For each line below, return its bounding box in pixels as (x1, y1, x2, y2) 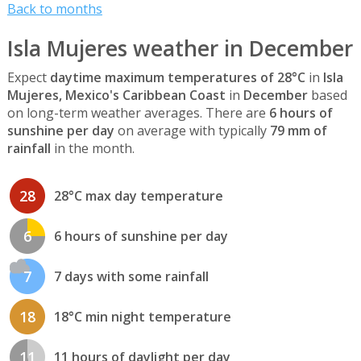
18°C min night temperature (53, 307, 231, 326)
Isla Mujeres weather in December (6, 34, 353, 64)
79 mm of (269, 122, 327, 140)
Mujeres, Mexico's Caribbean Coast (6, 86, 226, 105)
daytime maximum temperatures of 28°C (49, 68, 305, 87)
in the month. (50, 139, 135, 158)
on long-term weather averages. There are (6, 104, 269, 122)
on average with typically (114, 122, 270, 140)
